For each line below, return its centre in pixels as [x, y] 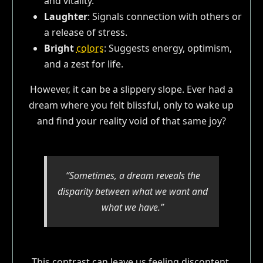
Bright [60, 48]
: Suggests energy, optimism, [168, 48]
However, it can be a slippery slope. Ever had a [131, 89]
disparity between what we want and [133, 191]
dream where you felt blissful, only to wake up [131, 105]
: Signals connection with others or [164, 16]
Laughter [65, 16]
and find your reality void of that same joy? [131, 121]
